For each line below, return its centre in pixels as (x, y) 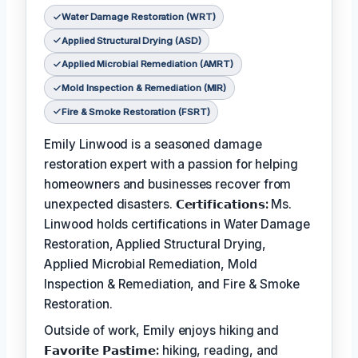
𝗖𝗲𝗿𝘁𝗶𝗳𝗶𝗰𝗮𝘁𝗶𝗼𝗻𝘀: (222, 205)
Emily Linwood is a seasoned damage (153, 145)
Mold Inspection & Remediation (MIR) (144, 88)
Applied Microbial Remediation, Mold (151, 265)
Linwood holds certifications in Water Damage (177, 225)
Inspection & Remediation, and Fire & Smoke (172, 284)
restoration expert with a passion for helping (171, 165)
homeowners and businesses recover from (168, 185)
